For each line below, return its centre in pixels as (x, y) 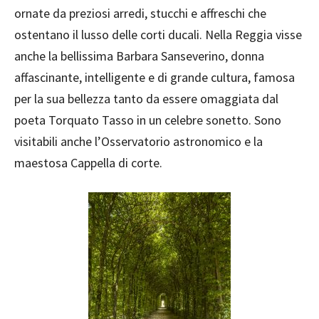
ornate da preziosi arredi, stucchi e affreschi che (140, 14)
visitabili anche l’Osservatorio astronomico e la (138, 142)
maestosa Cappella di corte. (88, 163)
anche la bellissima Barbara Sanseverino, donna (139, 56)
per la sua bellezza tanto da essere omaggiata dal (146, 99)
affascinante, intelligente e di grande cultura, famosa (155, 78)
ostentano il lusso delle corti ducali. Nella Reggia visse (158, 35)
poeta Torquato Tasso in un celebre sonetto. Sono (148, 120)
